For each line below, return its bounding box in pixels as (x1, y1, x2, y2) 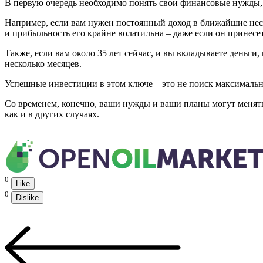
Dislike (16, 193, 39, 203)
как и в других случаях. (5, 109, 99, 120)
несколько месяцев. (5, 59, 82, 69)
